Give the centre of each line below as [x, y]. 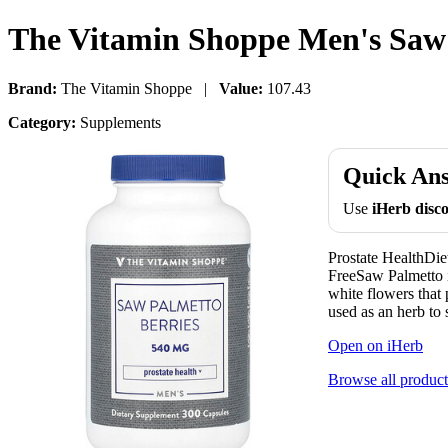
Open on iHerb [375, 345]
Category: [42, 122]
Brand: [32, 88]
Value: [241, 88]
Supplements [118, 122]
